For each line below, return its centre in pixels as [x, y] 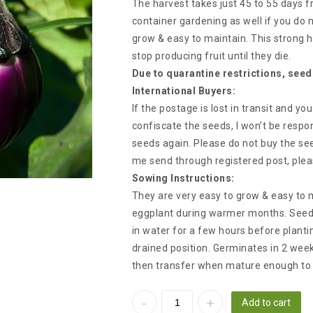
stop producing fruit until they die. [211, 56]
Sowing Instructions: [183, 178]
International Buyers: [184, 91]
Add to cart [266, 303]
